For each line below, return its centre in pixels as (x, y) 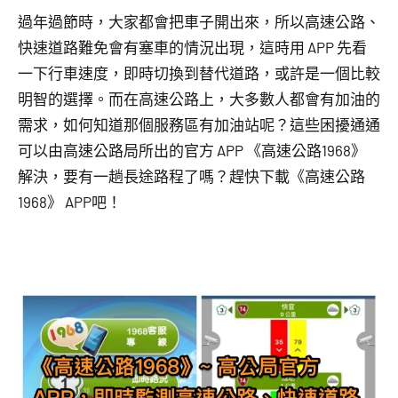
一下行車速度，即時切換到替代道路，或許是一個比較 (199, 73)
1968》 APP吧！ (70, 202)
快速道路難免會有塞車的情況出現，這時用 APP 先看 (192, 47)
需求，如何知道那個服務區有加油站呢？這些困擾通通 (199, 124)
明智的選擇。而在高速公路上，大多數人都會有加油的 (199, 99)
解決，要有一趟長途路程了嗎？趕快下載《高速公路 (191, 176)
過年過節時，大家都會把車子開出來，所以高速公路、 (199, 21)
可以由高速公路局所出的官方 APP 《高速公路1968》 (192, 150)
